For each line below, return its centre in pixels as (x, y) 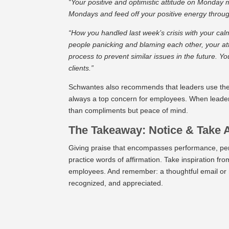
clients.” (81, 68)
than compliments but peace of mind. (130, 110)
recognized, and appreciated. (117, 183)
